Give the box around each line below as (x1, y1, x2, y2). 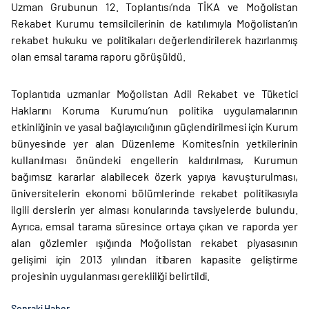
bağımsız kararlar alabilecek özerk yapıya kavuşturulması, (11, 170, 298, 183)
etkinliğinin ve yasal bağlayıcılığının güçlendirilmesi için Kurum (11, 120, 298, 134)
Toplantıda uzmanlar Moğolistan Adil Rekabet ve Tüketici (11, 87, 298, 101)
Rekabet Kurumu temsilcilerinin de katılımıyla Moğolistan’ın (11, 17, 298, 30)
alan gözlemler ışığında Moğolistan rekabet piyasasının (11, 236, 298, 250)
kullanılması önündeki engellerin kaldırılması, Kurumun (11, 153, 298, 167)
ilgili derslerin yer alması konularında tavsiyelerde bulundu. (11, 203, 298, 217)
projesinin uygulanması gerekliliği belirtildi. (11, 269, 210, 283)
